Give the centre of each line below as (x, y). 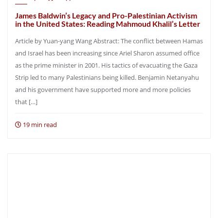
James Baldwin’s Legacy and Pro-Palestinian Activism (106, 15)
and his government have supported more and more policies (103, 90)
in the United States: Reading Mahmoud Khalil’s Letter (108, 24)
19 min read (39, 125)
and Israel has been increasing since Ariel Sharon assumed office (107, 53)
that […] (26, 102)
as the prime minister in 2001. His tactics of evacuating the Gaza (106, 65)
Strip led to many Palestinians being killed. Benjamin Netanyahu (107, 77)
